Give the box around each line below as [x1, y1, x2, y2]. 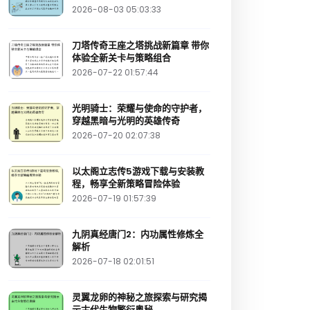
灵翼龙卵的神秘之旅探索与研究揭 [72, 291, 207, 304]
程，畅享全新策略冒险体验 [72, 177, 180, 191]
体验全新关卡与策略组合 [72, 51, 171, 65]
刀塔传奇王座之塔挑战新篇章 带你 [72, 39, 209, 53]
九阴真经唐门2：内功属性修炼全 [72, 228, 203, 241]
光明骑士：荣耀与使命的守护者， [72, 102, 207, 116]
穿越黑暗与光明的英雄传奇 [72, 114, 180, 128]
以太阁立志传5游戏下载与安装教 [72, 165, 204, 179]
